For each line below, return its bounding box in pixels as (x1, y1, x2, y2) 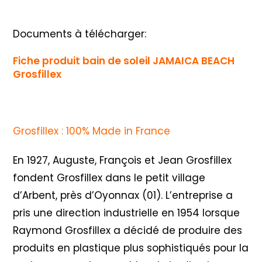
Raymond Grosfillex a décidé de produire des (13, 223, 243, 238)
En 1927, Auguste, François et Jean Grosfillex (13, 153, 232, 168)
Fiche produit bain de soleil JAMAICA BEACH (13, 54, 235, 68)
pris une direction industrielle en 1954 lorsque (13, 206, 240, 220)
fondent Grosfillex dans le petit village (13, 171, 206, 185)
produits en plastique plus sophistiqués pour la (13, 241, 249, 256)
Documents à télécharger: (13, 27, 147, 42)
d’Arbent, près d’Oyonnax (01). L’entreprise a (13, 188, 233, 203)
